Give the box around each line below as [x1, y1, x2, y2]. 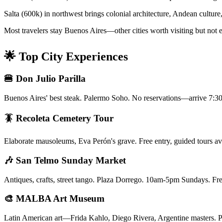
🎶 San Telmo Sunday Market [4, 155, 126, 166]
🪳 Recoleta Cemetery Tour [4, 113, 113, 124]
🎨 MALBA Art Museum [4, 193, 105, 204]
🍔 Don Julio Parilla [4, 73, 86, 84]
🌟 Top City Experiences [4, 50, 128, 63]
